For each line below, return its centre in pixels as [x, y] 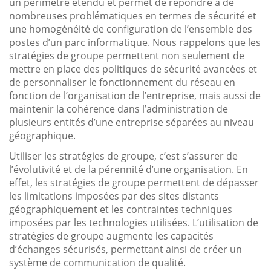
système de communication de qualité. [97, 262]
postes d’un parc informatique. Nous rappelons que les [135, 42]
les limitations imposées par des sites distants [114, 196]
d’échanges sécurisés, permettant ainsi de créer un [126, 249]
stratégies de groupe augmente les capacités [111, 236]
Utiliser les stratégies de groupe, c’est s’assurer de [123, 156]
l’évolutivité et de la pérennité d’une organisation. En [129, 169]
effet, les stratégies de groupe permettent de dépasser [134, 182]
